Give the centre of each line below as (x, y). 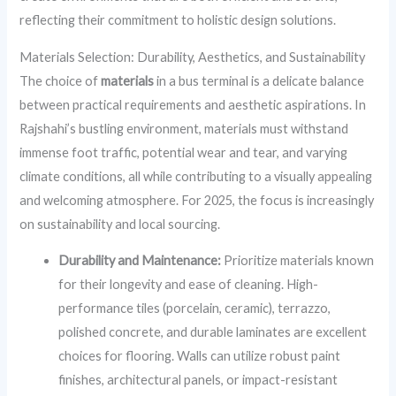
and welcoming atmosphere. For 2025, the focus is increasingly (197, 200)
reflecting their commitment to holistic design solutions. (178, 19)
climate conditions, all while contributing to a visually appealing (196, 176)
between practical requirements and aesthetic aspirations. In (193, 104)
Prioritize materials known (298, 261)
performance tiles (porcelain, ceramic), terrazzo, (195, 308)
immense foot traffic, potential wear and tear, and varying (184, 152)
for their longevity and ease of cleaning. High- (189, 285)
